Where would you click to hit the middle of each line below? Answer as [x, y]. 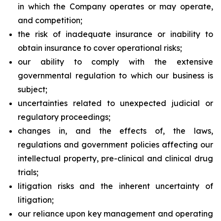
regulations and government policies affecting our [115, 145]
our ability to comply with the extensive [115, 62]
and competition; [50, 20]
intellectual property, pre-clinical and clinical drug [115, 158]
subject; [33, 89]
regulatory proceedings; [64, 117]
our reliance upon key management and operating [115, 214]
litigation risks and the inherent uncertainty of [115, 186]
